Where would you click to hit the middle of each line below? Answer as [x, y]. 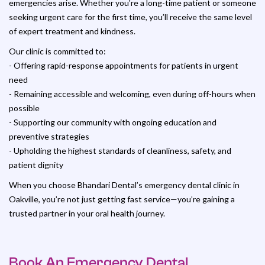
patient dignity [36, 165]
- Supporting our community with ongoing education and [113, 122]
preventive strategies [49, 136]
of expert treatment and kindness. [72, 31]
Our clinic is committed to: [57, 51]
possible [24, 108]
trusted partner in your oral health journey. [87, 213]
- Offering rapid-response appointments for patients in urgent [124, 65]
